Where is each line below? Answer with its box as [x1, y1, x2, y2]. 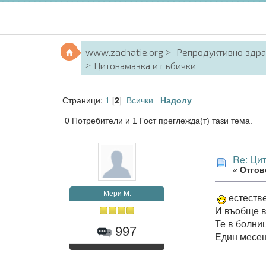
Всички [126, 93, 153, 106]
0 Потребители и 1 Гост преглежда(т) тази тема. [64, 116, 252, 125]
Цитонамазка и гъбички [94, 60, 197, 71]
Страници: [62, 93, 105, 106]
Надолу [160, 93, 192, 106]
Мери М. [103, 189, 131, 198]
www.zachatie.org [85, 46, 164, 58]
